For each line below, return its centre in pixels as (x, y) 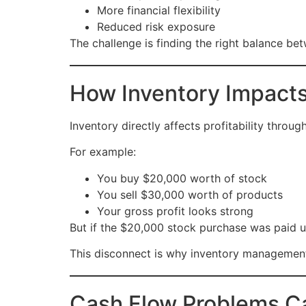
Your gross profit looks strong (175, 211)
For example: (103, 152)
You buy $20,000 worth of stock (182, 178)
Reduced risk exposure (156, 27)
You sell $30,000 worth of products (190, 194)
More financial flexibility (159, 11)
